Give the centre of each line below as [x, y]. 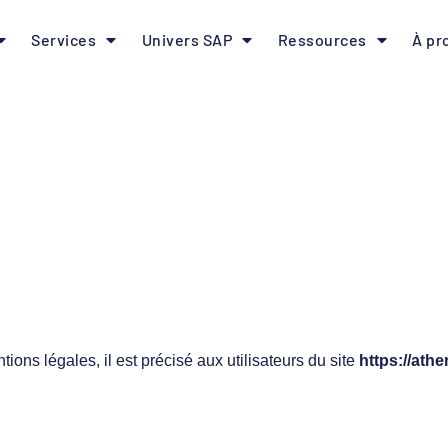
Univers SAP [187, 39]
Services [64, 39]
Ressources [322, 39]
